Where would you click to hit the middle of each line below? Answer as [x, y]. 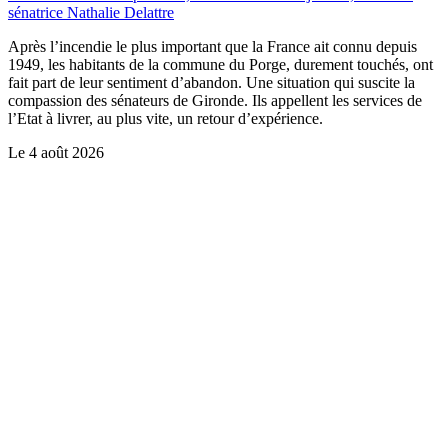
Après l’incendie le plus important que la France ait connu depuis [212, 46]
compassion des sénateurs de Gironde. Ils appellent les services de [215, 100]
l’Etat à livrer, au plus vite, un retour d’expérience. [165, 118]
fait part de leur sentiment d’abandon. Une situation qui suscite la [211, 82]
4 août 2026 [66, 152]
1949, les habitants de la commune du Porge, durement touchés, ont [220, 64]
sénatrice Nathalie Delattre [91, 12]
